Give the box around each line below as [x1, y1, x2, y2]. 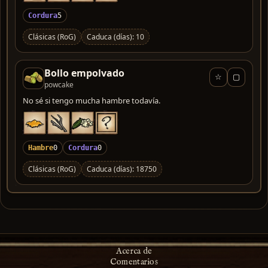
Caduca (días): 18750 [87, 163, 157, 174]
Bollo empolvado [44, 66, 124, 80]
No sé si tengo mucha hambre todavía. [23, 95, 160, 106]
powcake [44, 79, 74, 90]
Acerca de [115, 245, 153, 257]
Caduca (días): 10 [87, 31, 144, 42]
